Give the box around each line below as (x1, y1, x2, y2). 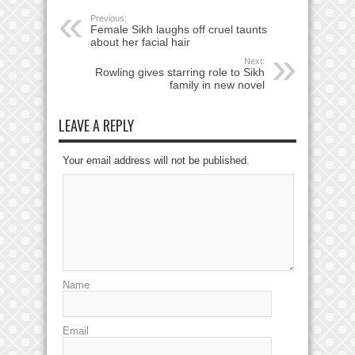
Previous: (90, 13, 127, 23)
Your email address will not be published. (63, 155, 250, 166)
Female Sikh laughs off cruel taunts (90, 23, 267, 36)
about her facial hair (90, 36, 190, 48)
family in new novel (170, 78, 265, 91)
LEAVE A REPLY (59, 115, 134, 136)
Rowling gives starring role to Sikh (95, 66, 265, 78)
